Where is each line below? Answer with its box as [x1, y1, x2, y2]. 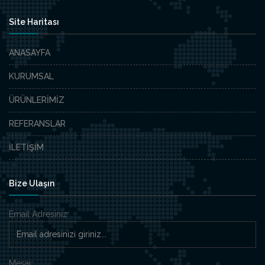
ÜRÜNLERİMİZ [9, 95, 64, 105]
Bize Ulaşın [9, 178, 54, 188]
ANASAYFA [9, 47, 50, 57]
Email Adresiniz [9, 209, 67, 219]
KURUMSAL [9, 71, 54, 81]
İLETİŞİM [9, 142, 44, 152]
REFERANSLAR [9, 118, 66, 128]
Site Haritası [9, 17, 59, 27]
